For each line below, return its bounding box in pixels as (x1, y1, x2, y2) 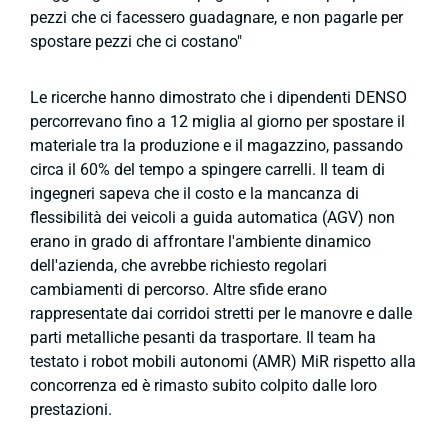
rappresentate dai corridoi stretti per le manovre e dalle (30, 303, 412, 323)
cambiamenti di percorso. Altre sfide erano (30, 279, 327, 299)
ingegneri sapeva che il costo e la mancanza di (30, 183, 359, 203)
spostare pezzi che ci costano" (30, 31, 242, 51)
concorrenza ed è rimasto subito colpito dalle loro (30, 375, 377, 395)
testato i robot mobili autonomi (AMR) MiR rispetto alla (30, 351, 416, 371)
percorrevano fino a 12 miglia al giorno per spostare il (30, 111, 405, 131)
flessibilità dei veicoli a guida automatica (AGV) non (30, 207, 395, 227)
